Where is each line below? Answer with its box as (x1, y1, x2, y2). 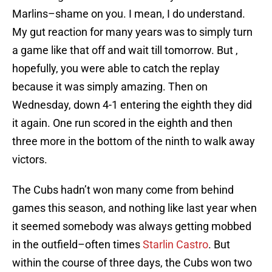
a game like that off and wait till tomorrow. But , (12, 44, 238, 57)
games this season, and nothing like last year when (12, 202, 257, 215)
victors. (12, 153, 47, 166)
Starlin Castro (143, 238, 208, 251)
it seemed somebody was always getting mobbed (12, 220, 251, 233)
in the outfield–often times (12, 238, 143, 251)
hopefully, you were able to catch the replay (12, 62, 220, 75)
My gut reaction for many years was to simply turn (12, 25, 253, 39)
